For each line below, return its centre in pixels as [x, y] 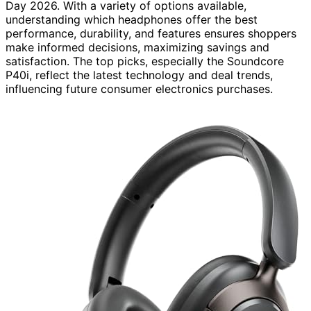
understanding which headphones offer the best [132, 19]
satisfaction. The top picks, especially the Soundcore [145, 61]
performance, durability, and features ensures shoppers [151, 33]
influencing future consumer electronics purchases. [139, 89]
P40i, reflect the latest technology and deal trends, [139, 75]
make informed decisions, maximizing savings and [137, 47]
